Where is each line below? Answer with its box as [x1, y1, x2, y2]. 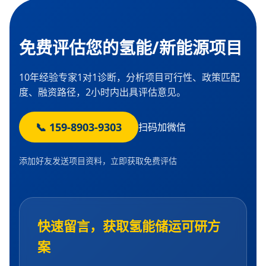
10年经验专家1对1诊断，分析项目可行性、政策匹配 [19, 71, 240, 84]
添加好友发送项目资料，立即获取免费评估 [19, 155, 177, 167]
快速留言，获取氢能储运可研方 [37, 217, 220, 235]
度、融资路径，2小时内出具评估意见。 [19, 85, 186, 99]
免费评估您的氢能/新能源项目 [19, 36, 242, 59]
